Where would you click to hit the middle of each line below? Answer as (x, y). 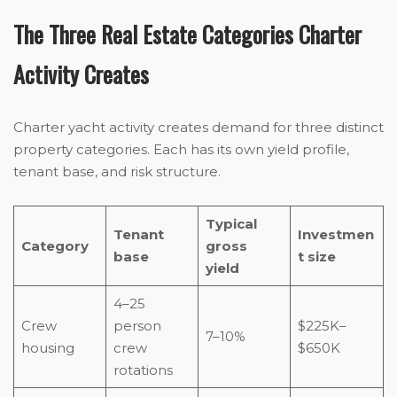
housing (47, 348)
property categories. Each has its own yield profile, (181, 150)
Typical (231, 224)
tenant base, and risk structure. (117, 172)
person (137, 326)
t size (316, 257)
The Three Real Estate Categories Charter (187, 35)
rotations (143, 370)
